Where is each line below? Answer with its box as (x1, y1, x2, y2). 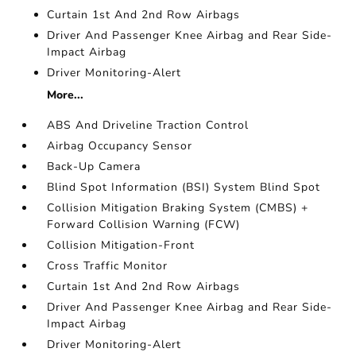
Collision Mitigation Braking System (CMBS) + (47, 200, 309, 215)
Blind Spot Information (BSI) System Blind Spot (47, 180, 321, 195)
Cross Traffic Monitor (47, 258, 168, 273)
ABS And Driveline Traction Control (47, 118, 250, 133)
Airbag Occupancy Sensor (47, 138, 193, 153)
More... (47, 87, 84, 103)
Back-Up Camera (47, 159, 141, 174)
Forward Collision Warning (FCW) (47, 217, 241, 232)
